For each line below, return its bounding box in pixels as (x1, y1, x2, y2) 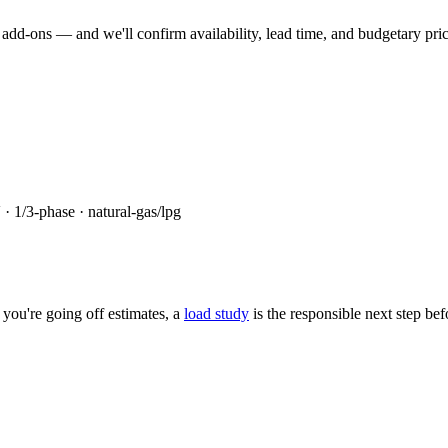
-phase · (34, 202, 84, 220)
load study (184, 304, 249, 322)
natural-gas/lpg (88, 202, 181, 220)
